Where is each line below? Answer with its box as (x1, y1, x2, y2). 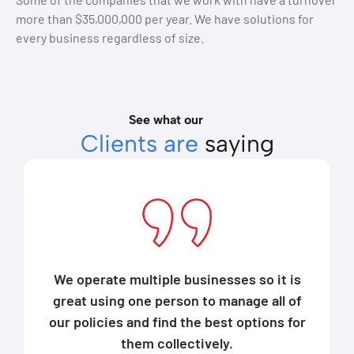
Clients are (80, 129, 198, 159)
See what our (129, 112, 204, 128)
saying (198, 129, 274, 159)
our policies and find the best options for (48, 313, 306, 331)
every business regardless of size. (16, 30, 204, 46)
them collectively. (121, 334, 234, 352)
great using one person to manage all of (52, 292, 302, 310)
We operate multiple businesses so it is (53, 270, 301, 288)
